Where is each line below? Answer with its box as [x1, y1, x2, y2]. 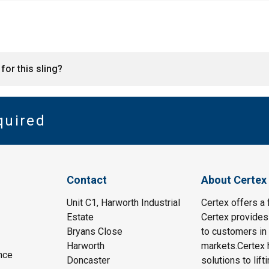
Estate [67, 211, 94, 223]
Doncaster [67, 255, 110, 267]
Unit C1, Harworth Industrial [67, 197, 181, 209]
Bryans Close [67, 226, 123, 238]
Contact [67, 174, 107, 187]
